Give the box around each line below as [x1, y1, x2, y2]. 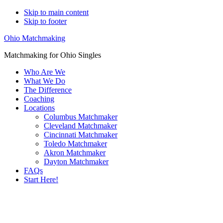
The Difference [24, 86, 72, 94]
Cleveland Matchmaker [44, 121, 117, 130]
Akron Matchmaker [44, 148, 106, 157]
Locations [24, 104, 55, 112]
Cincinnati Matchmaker [44, 130, 117, 139]
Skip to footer [24, 17, 67, 25]
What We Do [24, 77, 65, 85]
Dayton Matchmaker [44, 157, 109, 166]
